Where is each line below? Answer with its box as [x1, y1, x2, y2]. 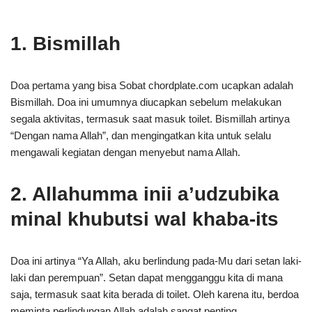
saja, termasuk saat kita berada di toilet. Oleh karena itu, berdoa [10, 288, 299, 300]
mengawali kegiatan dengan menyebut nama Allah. [10, 146, 240, 158]
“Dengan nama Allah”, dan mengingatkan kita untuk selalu [10, 130, 271, 141]
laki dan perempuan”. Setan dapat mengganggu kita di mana [10, 272, 283, 283]
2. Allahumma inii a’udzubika [10, 183, 279, 205]
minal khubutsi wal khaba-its [10, 208, 279, 230]
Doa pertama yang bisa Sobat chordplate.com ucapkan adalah [10, 79, 293, 91]
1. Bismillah [10, 33, 120, 54]
